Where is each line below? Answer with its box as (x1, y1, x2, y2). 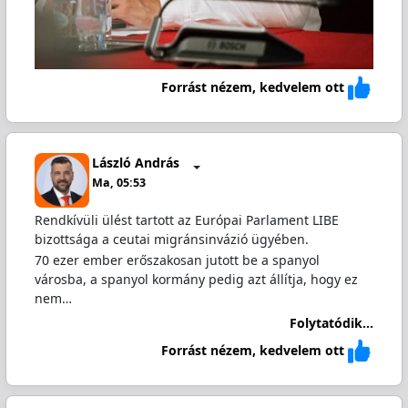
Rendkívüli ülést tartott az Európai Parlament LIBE (34, 211, 339, 229)
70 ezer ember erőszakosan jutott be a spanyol (34, 251, 320, 270)
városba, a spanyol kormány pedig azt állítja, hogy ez (34, 270, 358, 289)
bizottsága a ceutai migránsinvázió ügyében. (34, 230, 309, 249)
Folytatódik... (290, 313, 374, 331)
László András (92, 153, 180, 171)
